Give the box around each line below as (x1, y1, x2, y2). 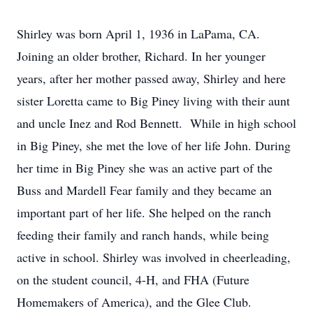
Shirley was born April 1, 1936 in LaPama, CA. (17, 25, 260, 42)
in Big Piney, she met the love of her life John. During (17, 137, 291, 154)
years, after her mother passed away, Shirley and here (17, 70, 286, 87)
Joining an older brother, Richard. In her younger (17, 48, 265, 64)
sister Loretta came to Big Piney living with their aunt (17, 92, 290, 109)
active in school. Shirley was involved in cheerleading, (17, 249, 291, 265)
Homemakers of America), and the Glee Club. (17, 293, 252, 310)
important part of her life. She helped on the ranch (17, 204, 271, 221)
